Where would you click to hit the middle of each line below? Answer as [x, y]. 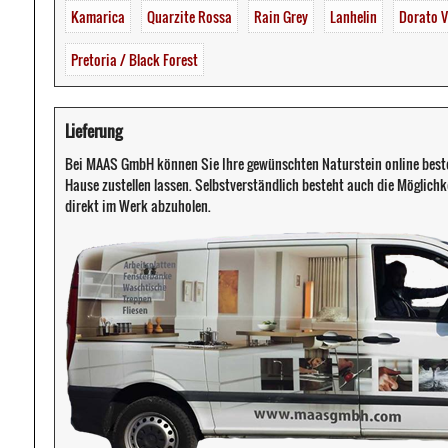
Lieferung [93, 131]
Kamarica [98, 17]
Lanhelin [353, 17]
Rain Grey [281, 17]
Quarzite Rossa [189, 17]
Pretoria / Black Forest [134, 60]
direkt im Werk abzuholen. [138, 206]
